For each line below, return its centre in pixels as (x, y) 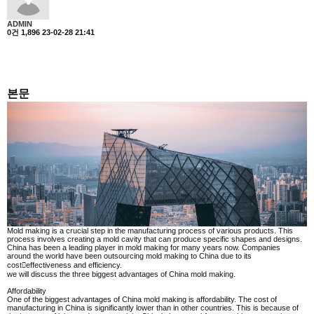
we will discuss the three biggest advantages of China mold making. (121, 274)
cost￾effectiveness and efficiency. (64, 265)
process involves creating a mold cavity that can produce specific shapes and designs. (155, 239)
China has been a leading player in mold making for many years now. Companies (144, 247)
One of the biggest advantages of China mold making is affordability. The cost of (142, 299)
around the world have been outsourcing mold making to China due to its (129, 255)
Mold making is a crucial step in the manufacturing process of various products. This (150, 230)
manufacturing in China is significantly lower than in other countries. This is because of (153, 307)
